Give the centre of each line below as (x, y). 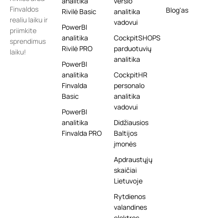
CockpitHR (131, 75)
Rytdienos (130, 197)
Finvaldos (24, 9)
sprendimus (28, 41)
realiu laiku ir (29, 20)
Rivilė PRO (77, 49)
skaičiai (125, 170)
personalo (129, 86)
